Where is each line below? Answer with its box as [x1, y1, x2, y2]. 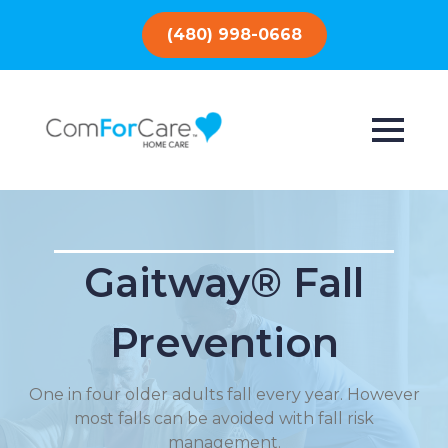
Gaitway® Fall [84, 258, 364, 307]
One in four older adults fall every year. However [28, 385, 420, 404]
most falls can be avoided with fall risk [74, 409, 374, 428]
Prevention [109, 318, 339, 367]
